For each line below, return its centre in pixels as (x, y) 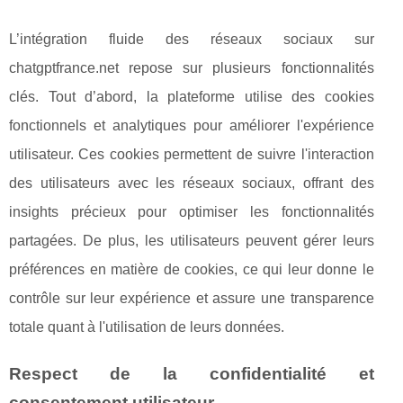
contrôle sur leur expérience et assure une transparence (192, 299)
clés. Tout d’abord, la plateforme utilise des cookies (192, 97)
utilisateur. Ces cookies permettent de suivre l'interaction (192, 155)
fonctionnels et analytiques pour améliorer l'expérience (192, 126)
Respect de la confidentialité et (192, 374)
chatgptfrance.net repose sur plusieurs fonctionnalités (192, 68)
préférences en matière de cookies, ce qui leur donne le (192, 270)
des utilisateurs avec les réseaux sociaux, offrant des (192, 184)
